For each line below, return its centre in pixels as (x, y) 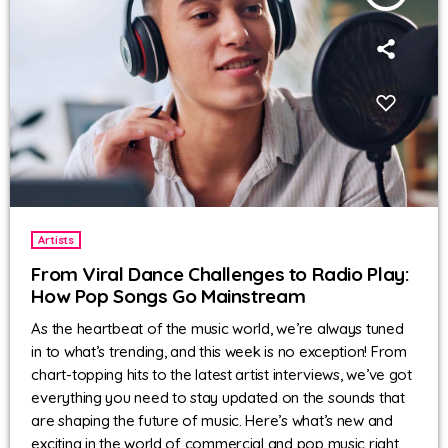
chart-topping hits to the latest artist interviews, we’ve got (221, 374)
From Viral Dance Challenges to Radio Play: (220, 274)
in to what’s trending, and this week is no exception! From (219, 351)
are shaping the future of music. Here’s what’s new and (212, 420)
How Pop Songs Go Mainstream (168, 296)
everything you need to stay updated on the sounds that (218, 397)
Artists (56, 240)
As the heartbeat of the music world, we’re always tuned (217, 328)
